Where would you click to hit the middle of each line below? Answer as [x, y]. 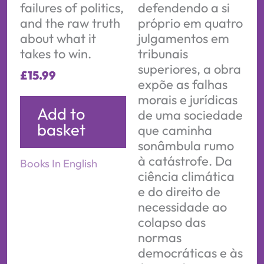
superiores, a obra [189, 69]
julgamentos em [184, 38]
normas [160, 237]
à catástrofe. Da [185, 161]
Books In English [58, 163]
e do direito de [179, 191]
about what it [58, 38]
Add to [61, 114]
